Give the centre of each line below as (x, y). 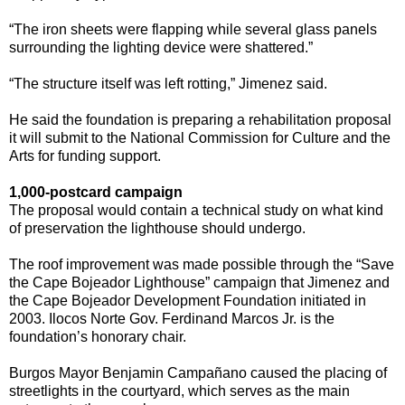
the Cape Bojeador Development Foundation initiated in (188, 301)
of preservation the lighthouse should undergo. (157, 229)
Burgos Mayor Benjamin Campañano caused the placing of (198, 373)
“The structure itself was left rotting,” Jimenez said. (168, 84)
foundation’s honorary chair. (98, 337)
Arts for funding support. (85, 156)
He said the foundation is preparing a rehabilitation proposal (200, 120)
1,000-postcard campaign (96, 193)
